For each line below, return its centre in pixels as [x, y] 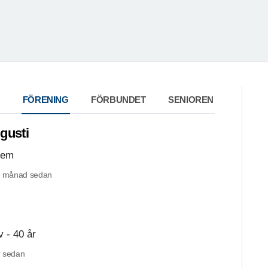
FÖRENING [45, 100]
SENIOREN [191, 100]
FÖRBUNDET [118, 100]
